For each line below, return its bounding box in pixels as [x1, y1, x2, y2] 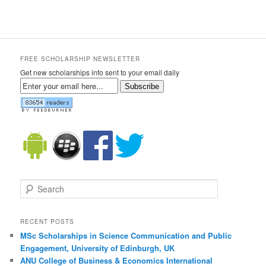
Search [20, 179, 44, 190]
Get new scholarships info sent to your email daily [20, 66, 180, 77]
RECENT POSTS [20, 217, 75, 226]
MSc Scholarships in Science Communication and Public [20, 229, 232, 241]
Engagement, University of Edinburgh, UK [20, 242, 175, 254]
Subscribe [125, 81, 160, 91]
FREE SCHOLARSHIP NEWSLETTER [20, 54, 141, 63]
